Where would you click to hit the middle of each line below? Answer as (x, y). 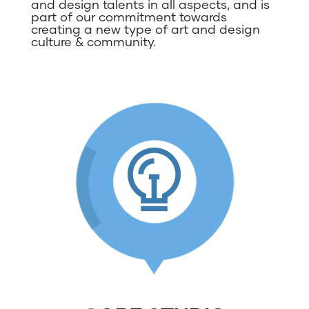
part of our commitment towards (129, 17)
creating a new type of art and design (146, 29)
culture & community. (93, 41)
